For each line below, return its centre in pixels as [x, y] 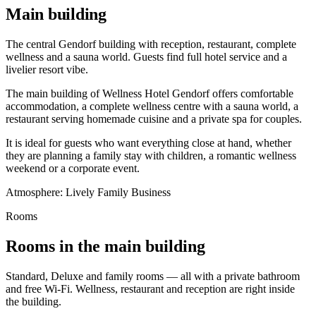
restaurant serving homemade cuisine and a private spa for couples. [154, 119]
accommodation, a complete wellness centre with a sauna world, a [152, 106]
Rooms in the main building [105, 246]
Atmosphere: [36, 192]
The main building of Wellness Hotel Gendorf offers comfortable [150, 93]
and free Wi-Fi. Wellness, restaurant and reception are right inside [150, 288]
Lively [81, 192]
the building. [34, 301]
